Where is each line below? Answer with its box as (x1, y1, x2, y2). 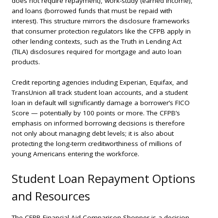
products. (12, 57, 40, 66)
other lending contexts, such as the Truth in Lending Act (12, 36, 182, 46)
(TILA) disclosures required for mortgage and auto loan (12, 47, 182, 56)
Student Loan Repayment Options (12, 170, 195, 187)
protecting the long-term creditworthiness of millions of (12, 139, 182, 148)
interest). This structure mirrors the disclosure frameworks (12, 16, 190, 25)
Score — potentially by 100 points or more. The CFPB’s (12, 109, 180, 118)
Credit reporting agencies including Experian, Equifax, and (12, 78, 188, 87)
